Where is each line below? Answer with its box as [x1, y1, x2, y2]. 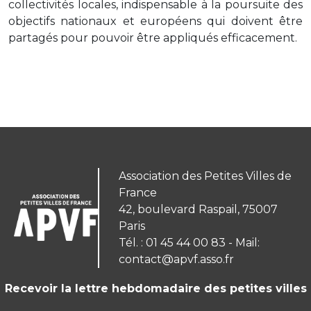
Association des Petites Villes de [118, 169, 292, 183]
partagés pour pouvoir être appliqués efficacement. [8, 31, 297, 44]
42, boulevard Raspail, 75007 [118, 202, 278, 216]
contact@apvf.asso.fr [118, 252, 234, 266]
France [118, 185, 157, 199]
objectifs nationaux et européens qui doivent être [8, 14, 303, 28]
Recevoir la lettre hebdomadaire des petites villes [4, 281, 307, 295]
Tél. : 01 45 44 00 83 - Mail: [118, 235, 260, 249]
